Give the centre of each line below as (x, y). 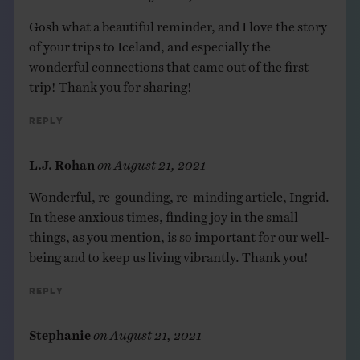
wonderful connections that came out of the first (168, 62)
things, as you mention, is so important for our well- (179, 233)
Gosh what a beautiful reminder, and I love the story (178, 22)
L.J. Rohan (61, 160)
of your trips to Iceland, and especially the (149, 42)
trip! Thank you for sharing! (110, 82)
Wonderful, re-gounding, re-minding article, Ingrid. (179, 192)
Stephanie (59, 331)
